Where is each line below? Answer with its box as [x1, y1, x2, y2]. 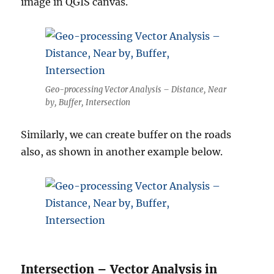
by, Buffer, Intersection [45, 97, 130, 108]
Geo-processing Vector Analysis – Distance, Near [45, 84, 226, 95]
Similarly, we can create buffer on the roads [21, 128, 232, 141]
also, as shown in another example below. [21, 146, 223, 158]
